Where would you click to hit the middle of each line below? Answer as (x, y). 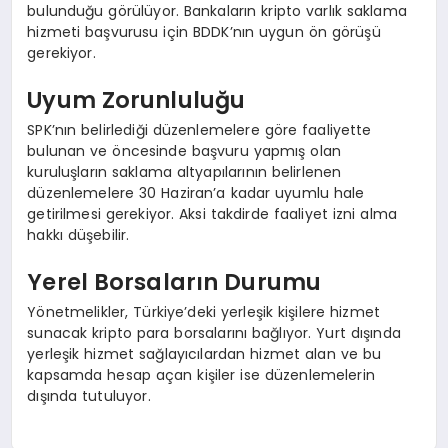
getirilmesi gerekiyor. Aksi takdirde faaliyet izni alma (212, 213)
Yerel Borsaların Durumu (174, 282)
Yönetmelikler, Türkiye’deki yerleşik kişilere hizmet (204, 311)
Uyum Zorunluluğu (136, 100)
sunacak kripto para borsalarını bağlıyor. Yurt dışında (214, 332)
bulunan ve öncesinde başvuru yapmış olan (184, 150)
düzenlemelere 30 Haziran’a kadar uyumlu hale (196, 192)
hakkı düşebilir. (78, 234)
